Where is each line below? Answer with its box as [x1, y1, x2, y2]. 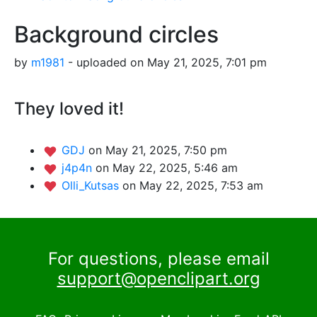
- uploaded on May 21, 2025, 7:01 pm [64, 55, 267, 70]
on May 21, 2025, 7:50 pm [88, 143, 227, 158]
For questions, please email [47, 248, 270, 269]
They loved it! [14, 98, 124, 120]
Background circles [14, 21, 219, 49]
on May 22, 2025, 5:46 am [96, 161, 238, 175]
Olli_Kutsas [62, 178, 122, 192]
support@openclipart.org [57, 267, 260, 289]
